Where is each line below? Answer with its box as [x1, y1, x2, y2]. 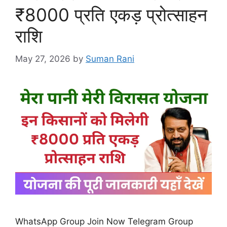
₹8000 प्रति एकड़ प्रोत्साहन [15, 4, 207, 25]
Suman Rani [86, 53, 134, 64]
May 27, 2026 [15, 53, 70, 64]
